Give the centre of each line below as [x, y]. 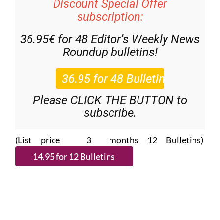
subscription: [110, 17]
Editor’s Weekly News [145, 40]
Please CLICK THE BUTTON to [110, 100]
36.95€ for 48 [55, 40]
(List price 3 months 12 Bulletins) [110, 140]
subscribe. [110, 113]
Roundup [85, 52]
